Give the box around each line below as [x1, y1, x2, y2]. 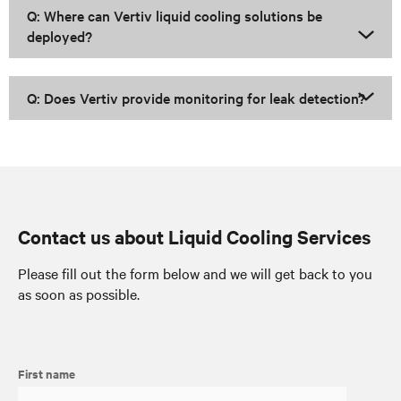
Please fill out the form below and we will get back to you [18, 263, 372, 284]
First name [18, 365, 75, 383]
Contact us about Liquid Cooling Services [18, 224, 371, 250]
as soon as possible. [18, 284, 140, 304]
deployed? [27, 26, 92, 47]
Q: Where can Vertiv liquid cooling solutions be [27, 5, 322, 26]
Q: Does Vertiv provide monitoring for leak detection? [27, 88, 365, 108]
